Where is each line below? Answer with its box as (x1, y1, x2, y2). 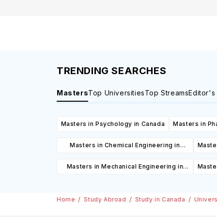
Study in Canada (135, 196, 186, 203)
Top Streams (144, 89, 189, 97)
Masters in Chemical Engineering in (70, 141, 180, 149)
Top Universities (88, 89, 145, 97)
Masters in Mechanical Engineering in (66, 163, 184, 170)
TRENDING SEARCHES (57, 65, 167, 77)
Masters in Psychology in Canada (61, 120, 165, 128)
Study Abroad (84, 196, 126, 203)
